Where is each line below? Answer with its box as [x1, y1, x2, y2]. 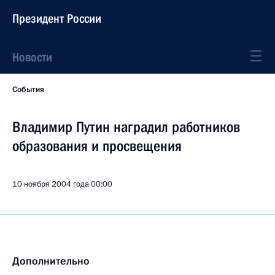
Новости [12, 50, 52, 64]
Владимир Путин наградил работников [12, 118, 240, 136]
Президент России [12, 11, 101, 26]
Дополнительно [12, 254, 90, 268]
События [12, 84, 44, 95]
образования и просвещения [12, 137, 182, 155]
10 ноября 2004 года [12, 179, 89, 190]
